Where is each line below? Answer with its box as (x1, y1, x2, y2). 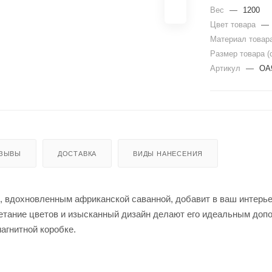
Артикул (210, 63, 243, 73)
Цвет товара (210, 19, 258, 29)
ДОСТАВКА (57, 149, 97, 157)
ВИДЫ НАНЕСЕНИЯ (133, 149, 203, 157)
